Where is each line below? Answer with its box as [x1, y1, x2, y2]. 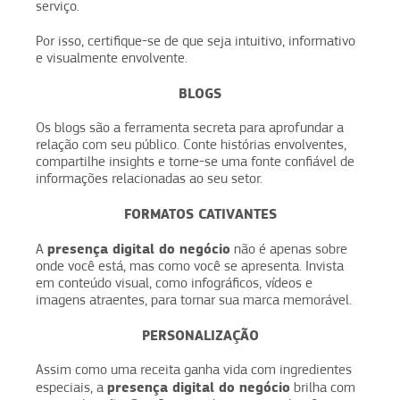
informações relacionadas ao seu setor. [36, 170, 262, 187]
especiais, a [36, 379, 107, 396]
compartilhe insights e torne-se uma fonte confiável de [36, 153, 354, 170]
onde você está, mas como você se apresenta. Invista [36, 257, 344, 274]
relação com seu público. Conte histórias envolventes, [36, 136, 346, 153]
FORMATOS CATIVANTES [123, 204, 277, 222]
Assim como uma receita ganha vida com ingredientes [36, 361, 352, 378]
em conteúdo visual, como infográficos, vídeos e [36, 274, 312, 291]
